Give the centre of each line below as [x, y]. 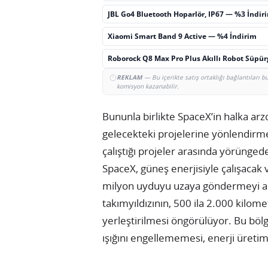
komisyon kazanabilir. [147, 86]
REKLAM [129, 77]
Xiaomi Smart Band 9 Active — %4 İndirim [182, 36]
